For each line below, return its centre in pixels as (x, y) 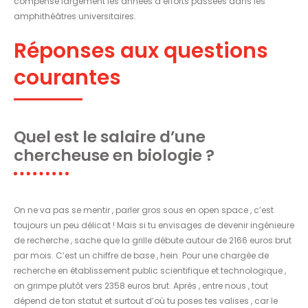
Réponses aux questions (141, 51)
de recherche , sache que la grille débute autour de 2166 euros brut (153, 240)
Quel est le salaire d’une (110, 136)
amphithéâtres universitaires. (75, 16)
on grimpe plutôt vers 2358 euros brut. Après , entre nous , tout (141, 285)
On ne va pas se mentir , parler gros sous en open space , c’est (144, 210)
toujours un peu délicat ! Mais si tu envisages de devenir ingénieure (154, 225)
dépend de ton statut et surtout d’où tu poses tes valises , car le (146, 300)
